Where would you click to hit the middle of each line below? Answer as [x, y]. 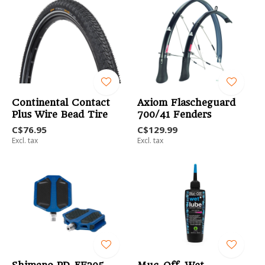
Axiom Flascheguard [186, 103]
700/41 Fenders [174, 115]
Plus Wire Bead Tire [60, 115]
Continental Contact [61, 103]
